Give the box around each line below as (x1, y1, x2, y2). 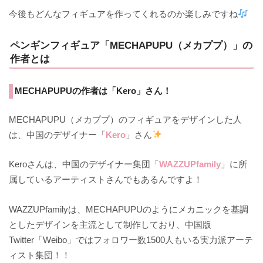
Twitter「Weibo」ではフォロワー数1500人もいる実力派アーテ (9, 234, 254, 245)
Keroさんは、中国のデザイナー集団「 (9, 159, 160, 170)
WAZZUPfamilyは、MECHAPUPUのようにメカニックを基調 (9, 204, 249, 214)
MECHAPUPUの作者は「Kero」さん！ (15, 86, 172, 96)
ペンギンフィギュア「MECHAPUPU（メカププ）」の (10, 39, 252, 51)
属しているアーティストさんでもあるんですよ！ (9, 174, 203, 185)
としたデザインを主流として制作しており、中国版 (9, 219, 212, 230)
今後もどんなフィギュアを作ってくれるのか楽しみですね (9, 9, 238, 19)
